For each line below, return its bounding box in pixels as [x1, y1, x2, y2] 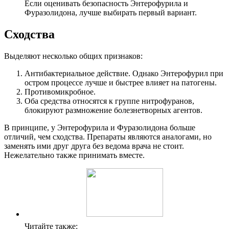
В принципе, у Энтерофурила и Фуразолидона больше [4, 123, 195, 132]
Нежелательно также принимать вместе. [4, 151, 145, 160]
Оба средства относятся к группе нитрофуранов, [25, 97, 194, 106]
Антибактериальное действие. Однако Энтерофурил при [25, 69, 223, 78]
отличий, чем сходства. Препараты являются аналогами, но [4, 132, 212, 142]
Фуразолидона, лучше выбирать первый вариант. [25, 8, 197, 17]
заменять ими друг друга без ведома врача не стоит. [4, 142, 184, 151]
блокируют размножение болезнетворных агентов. [25, 106, 202, 115]
